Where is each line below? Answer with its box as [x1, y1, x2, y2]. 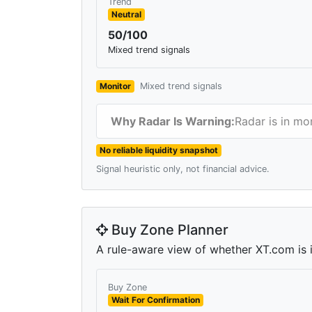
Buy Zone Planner [108, 221, 228, 238]
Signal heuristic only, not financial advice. [96, 163, 270, 174]
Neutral [111, 8, 141, 19]
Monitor [99, 80, 131, 91]
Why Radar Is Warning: [111, 114, 235, 128]
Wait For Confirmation [111, 294, 200, 305]
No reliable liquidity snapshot [99, 144, 218, 155]
